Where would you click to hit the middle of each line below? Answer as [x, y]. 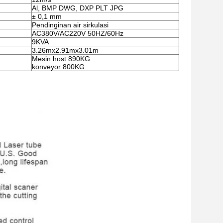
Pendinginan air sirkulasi [70, 25]
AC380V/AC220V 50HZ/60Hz [78, 33]
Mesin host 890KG [61, 59]
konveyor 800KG [58, 67]
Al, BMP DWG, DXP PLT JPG [78, 8]
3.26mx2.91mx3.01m [65, 50]
